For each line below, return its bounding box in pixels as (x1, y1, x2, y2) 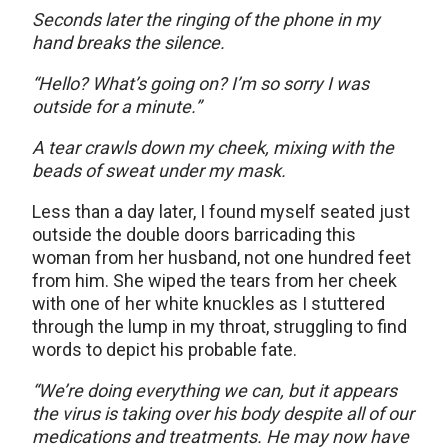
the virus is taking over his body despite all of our (32, 403, 414, 425)
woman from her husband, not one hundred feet (32, 247, 411, 269)
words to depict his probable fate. (32, 339, 297, 361)
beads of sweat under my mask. (32, 160, 286, 182)
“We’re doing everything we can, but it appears (32, 380, 397, 402)
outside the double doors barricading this (32, 224, 356, 246)
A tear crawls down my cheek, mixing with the (32, 137, 394, 159)
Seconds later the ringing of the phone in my (32, 9, 380, 31)
